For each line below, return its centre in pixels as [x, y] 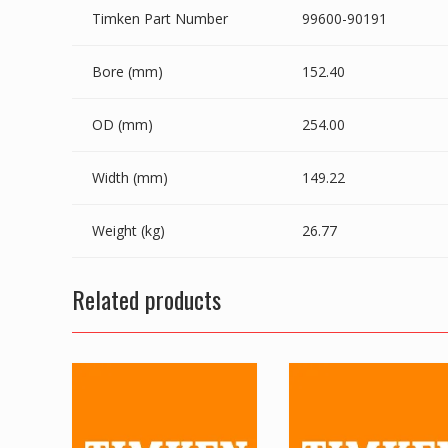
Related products [146, 298]
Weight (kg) [128, 230]
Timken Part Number [160, 18]
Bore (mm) [127, 71]
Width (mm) [130, 177]
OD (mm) [122, 124]
